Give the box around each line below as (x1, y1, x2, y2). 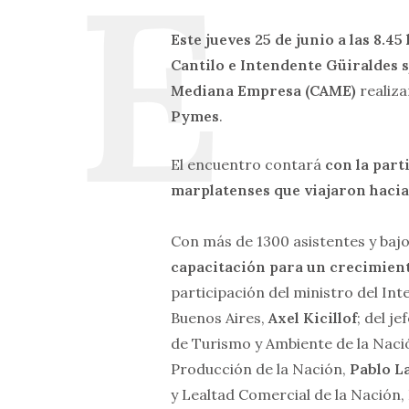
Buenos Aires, (171, 309, 268, 328)
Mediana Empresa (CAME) (171, 81, 356, 100)
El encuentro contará (171, 155, 325, 174)
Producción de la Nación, (171, 360, 350, 379)
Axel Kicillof (268, 309, 357, 328)
